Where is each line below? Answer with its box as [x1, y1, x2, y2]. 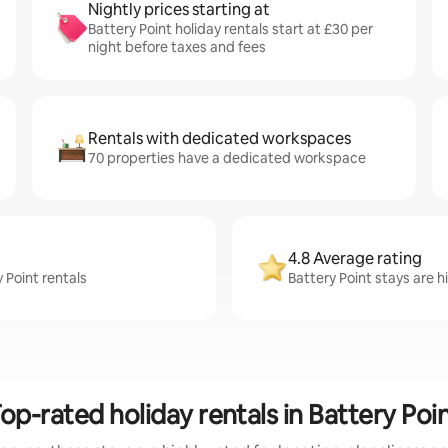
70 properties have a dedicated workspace [88, 149, 366, 167]
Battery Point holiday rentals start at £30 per [88, 20, 373, 38]
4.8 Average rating [288, 248, 422, 269]
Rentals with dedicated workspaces [88, 128, 351, 149]
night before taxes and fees [88, 38, 266, 56]
